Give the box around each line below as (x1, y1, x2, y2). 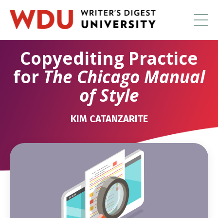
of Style (79, 83, 139, 107)
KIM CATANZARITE (70, 112, 148, 125)
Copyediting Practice (20, 46, 198, 70)
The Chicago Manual (43, 65, 205, 88)
